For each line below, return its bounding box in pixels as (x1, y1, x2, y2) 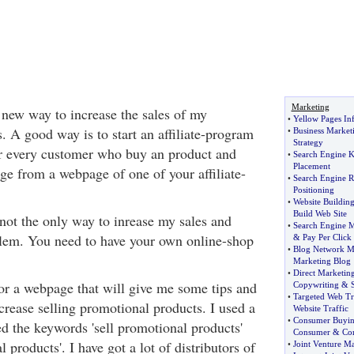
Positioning (292, 185, 334, 194)
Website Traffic (292, 303, 348, 313)
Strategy (292, 137, 323, 147)
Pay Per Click (302, 232, 352, 242)
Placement (292, 161, 330, 171)
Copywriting (292, 280, 339, 289)
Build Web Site (292, 209, 347, 218)
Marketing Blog (292, 256, 351, 265)
